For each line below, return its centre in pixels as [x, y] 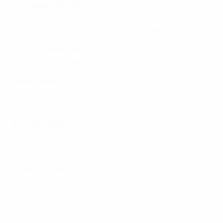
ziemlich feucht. [41, 193]
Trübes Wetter [41, 169]
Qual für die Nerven [48, 50]
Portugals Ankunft [46, 6]
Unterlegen [33, 213]
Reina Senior [35, 82]
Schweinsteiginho [45, 126]
